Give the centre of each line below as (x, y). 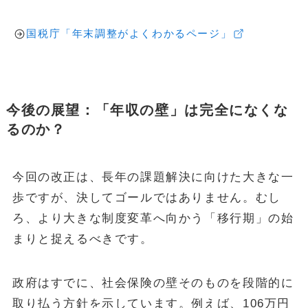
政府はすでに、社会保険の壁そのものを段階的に (153, 283)
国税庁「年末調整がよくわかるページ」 (129, 34)
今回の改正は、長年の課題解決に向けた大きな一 (153, 177)
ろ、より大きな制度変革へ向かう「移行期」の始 (153, 218)
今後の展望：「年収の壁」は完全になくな (147, 110)
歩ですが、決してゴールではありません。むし (146, 197)
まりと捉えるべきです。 (82, 239)
